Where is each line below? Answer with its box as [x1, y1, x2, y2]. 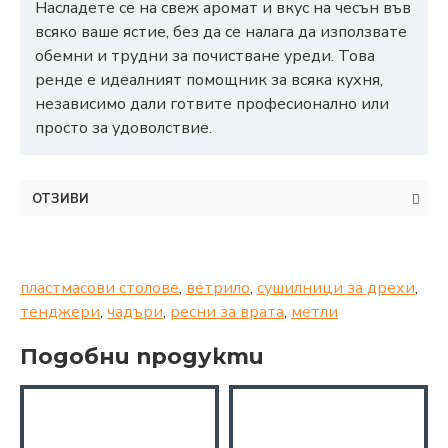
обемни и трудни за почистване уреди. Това [35, 45, 375, 68]
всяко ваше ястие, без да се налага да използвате [35, 21, 407, 44]
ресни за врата [170, 301, 284, 324]
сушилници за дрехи [257, 277, 415, 300]
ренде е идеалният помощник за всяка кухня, [35, 69, 383, 92]
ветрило [186, 277, 250, 300]
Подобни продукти [20, 343, 264, 371]
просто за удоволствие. [35, 117, 212, 140]
